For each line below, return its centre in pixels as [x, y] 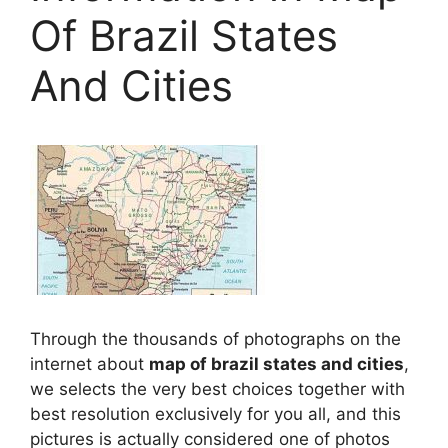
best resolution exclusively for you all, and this [215, 414]
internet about [89, 364]
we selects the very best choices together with [217, 389]
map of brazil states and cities [276, 364]
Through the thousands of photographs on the [215, 339]
